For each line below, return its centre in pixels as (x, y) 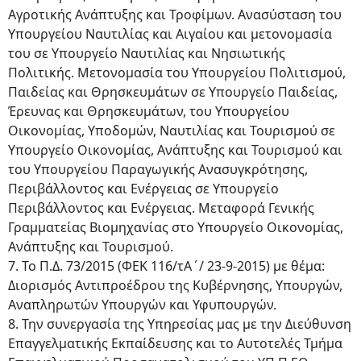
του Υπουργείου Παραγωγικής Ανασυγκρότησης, (158, 169)
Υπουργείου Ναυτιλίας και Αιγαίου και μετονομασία (170, 34)
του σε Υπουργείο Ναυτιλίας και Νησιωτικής (147, 53)
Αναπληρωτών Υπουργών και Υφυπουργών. (142, 305)
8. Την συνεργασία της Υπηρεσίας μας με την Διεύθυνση (180, 324)
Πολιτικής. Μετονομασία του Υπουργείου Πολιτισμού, (177, 73)
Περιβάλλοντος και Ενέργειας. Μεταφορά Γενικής (161, 208)
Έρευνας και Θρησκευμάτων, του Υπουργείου (149, 111)
